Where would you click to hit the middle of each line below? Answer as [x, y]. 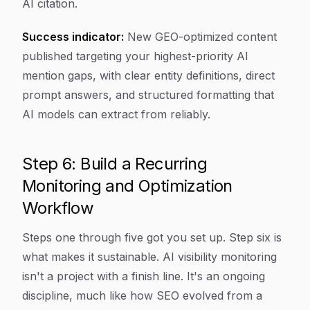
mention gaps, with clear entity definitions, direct [148, 75]
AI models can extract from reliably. [116, 114]
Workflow [58, 208]
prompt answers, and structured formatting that [148, 95]
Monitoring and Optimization [127, 186]
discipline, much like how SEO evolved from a [142, 295]
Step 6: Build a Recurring [115, 164]
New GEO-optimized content [200, 37]
